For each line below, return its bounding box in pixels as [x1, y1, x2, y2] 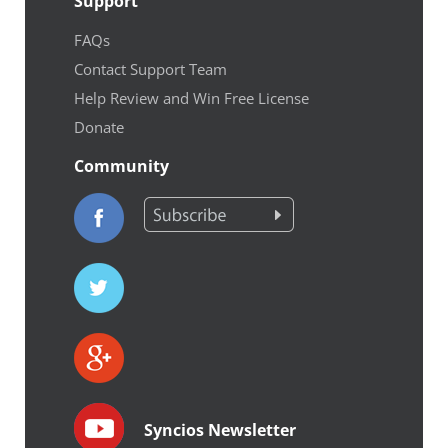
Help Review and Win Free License [74, 87, 309, 108]
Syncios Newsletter [144, 418, 296, 441]
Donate [74, 116, 124, 137]
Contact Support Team [74, 58, 227, 79]
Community [74, 154, 169, 177]
